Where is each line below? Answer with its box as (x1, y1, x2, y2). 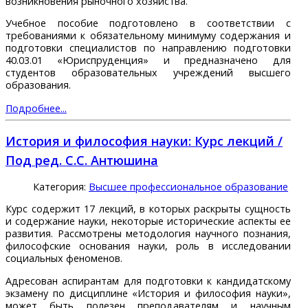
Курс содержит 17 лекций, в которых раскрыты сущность (5, 202, 291, 216)
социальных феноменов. (5, 252, 122, 265)
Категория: (33, 179, 89, 193)
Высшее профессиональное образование (89, 179, 288, 193)
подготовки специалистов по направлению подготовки (5, 41, 291, 55)
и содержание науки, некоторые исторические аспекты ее (5, 214, 291, 228)
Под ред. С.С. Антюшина (5, 151, 158, 168)
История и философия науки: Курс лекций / (5, 132, 283, 149)
